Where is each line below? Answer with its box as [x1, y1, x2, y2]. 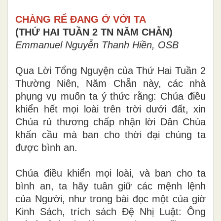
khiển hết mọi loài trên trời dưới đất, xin [15, 104, 206, 115]
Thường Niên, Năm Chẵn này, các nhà [15, 78, 206, 89]
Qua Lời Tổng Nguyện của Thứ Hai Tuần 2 [15, 65, 206, 76]
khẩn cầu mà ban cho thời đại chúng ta [15, 129, 206, 141]
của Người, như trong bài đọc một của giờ [15, 193, 206, 205]
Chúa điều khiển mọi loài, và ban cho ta [15, 168, 206, 179]
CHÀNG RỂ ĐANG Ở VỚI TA [15, 14, 146, 25]
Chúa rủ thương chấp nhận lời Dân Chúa [15, 116, 206, 128]
